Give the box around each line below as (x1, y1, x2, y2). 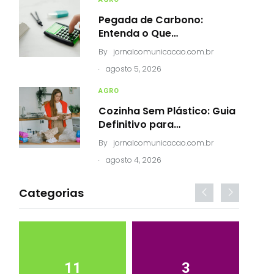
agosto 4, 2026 (106, 154, 161, 165)
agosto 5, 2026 (106, 63, 161, 74)
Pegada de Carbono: (98, 12, 203, 27)
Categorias (19, 185, 84, 201)
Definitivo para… (98, 117, 180, 131)
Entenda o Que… (98, 26, 178, 40)
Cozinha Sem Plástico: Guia (98, 103, 235, 118)
